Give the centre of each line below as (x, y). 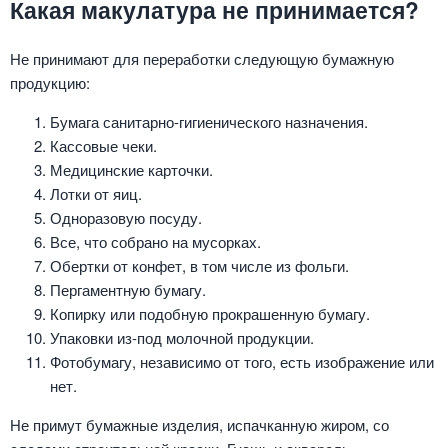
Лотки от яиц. (96, 193)
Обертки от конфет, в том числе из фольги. (199, 265)
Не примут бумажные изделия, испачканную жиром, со (199, 424)
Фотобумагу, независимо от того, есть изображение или (242, 361)
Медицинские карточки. (131, 169)
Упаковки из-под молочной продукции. (182, 337)
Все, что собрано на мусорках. (155, 241)
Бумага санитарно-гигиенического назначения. (209, 121)
